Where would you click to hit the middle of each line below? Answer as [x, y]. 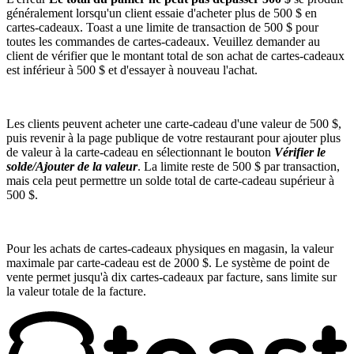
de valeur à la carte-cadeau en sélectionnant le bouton [140, 153]
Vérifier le [300, 153]
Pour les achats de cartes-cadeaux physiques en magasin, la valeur [170, 249]
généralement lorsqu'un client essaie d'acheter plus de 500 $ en [162, 13]
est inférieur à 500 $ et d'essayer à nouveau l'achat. [132, 70]
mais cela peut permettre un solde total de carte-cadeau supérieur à [170, 181]
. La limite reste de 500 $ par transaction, [239, 167]
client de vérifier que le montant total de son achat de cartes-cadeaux [175, 56]
